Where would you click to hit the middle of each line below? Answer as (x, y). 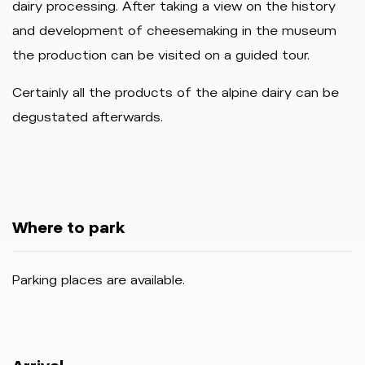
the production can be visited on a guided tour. (161, 55)
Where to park (68, 228)
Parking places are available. (99, 280)
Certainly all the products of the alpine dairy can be (176, 92)
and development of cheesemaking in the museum (174, 31)
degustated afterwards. (88, 117)
